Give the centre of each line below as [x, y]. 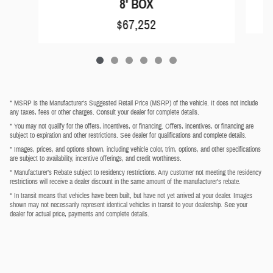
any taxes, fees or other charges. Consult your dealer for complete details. [105, 112]
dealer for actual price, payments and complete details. [80, 214]
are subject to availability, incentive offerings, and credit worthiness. [96, 158]
